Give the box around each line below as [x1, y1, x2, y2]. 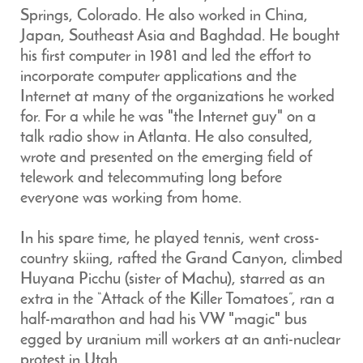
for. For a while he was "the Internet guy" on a [20, 109, 316, 126]
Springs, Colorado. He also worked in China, [20, 8, 308, 24]
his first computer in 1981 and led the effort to [20, 49, 311, 65]
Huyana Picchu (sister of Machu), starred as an [20, 271, 325, 288]
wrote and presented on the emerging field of [20, 150, 312, 166]
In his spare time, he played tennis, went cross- [20, 231, 319, 247]
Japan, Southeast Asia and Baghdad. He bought [20, 28, 340, 45]
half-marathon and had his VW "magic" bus [20, 312, 307, 328]
